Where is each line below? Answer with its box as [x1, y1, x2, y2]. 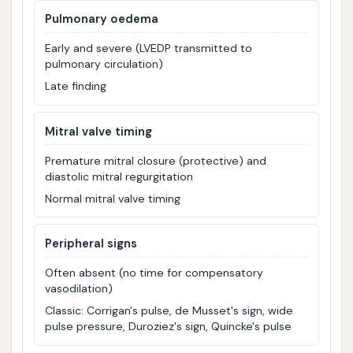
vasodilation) [45, 281, 113, 296]
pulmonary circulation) [45, 57, 164, 72]
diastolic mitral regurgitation [45, 169, 194, 184]
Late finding [45, 79, 107, 94]
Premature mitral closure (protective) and [45, 153, 267, 168]
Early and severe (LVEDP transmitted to [45, 41, 253, 56]
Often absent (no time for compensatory [45, 266, 264, 281]
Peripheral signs [45, 236, 138, 252]
